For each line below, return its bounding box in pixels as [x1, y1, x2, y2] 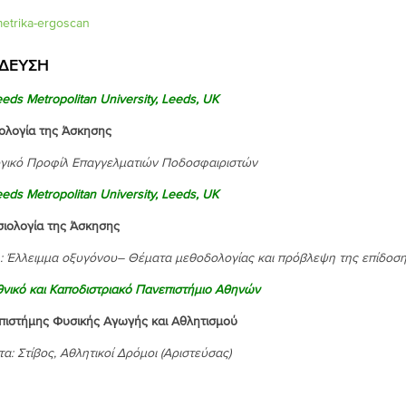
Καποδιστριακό [48, 283, 131, 297]
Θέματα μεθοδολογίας [127, 251, 257, 266]
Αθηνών [214, 283, 260, 297]
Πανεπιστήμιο [134, 283, 211, 297]
